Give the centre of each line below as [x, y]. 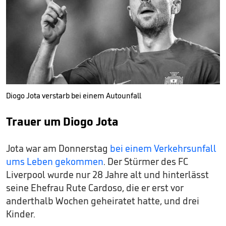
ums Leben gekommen [55, 161]
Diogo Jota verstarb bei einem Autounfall [74, 95]
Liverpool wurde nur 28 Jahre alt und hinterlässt [107, 174]
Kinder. [21, 214]
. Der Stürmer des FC [146, 161]
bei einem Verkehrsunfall [163, 148]
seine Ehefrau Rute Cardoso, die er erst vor [95, 187]
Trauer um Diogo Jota [62, 121]
